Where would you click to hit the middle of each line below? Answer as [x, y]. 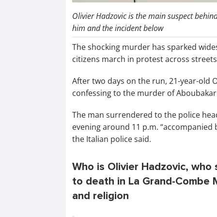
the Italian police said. [111, 139]
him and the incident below [117, 28]
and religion [100, 196]
